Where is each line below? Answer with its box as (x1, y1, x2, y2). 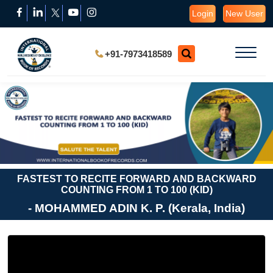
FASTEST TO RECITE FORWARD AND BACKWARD (16, 174, 257, 185)
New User (225, 9, 263, 18)
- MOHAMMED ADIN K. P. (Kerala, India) (28, 202, 245, 215)
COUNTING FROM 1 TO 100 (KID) (60, 185, 213, 196)
